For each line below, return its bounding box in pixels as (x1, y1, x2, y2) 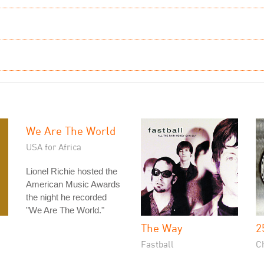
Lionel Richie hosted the (26, 166, 117, 176)
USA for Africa (26, 141, 81, 152)
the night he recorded (26, 192, 107, 202)
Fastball (141, 239, 174, 249)
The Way (141, 221, 183, 235)
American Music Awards (26, 179, 120, 189)
